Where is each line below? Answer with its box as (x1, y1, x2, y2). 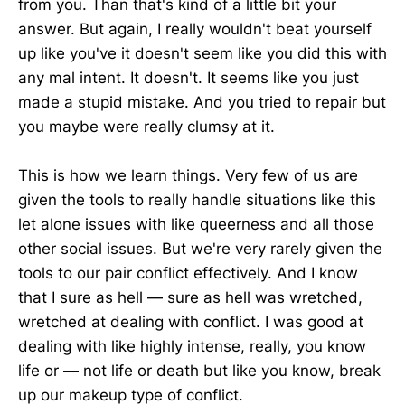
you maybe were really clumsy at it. (18, 118, 275, 137)
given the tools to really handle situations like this (18, 191, 376, 210)
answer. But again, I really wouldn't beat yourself (18, 20, 372, 39)
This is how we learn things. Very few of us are (18, 166, 358, 185)
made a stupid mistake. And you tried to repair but (18, 93, 386, 112)
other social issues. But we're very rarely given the (18, 240, 382, 259)
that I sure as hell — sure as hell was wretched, (18, 288, 363, 307)
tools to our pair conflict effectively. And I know (18, 264, 358, 283)
